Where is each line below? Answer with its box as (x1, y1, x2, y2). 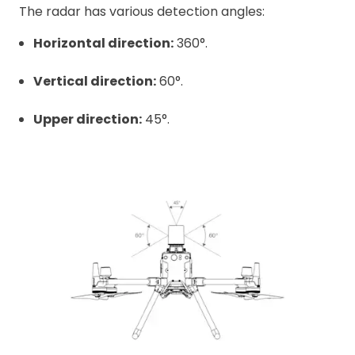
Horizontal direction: (33, 33, 174, 52)
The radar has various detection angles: (19, 2, 265, 21)
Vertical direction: (33, 71, 156, 90)
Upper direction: (33, 109, 142, 128)
